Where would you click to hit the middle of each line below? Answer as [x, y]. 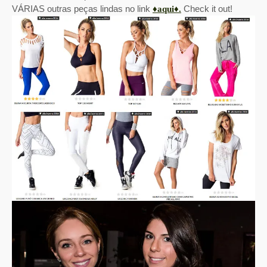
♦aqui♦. [167, 9]
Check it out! [207, 9]
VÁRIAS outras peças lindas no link [82, 9]
